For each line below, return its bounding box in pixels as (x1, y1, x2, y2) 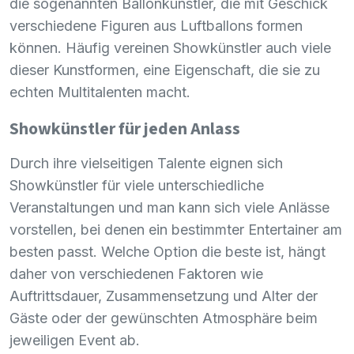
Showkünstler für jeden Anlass (9, 116, 240, 141)
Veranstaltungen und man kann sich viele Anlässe (9, 198, 330, 216)
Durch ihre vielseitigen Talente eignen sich (9, 154, 283, 171)
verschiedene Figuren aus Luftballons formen (9, 17, 303, 34)
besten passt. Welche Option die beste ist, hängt (9, 243, 326, 260)
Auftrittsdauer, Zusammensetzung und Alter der (9, 287, 318, 304)
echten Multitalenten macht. (9, 83, 190, 100)
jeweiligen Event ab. (9, 331, 140, 348)
